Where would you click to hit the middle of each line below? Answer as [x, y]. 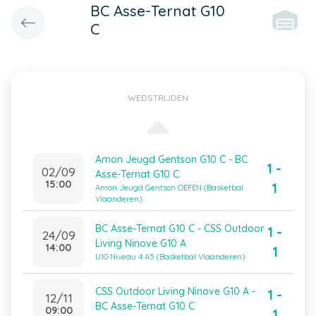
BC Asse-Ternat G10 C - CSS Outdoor [180, 229]
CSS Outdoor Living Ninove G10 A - [175, 291]
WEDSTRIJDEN [158, 98]
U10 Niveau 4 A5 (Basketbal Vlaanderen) [170, 257]
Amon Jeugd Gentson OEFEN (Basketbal [169, 188]
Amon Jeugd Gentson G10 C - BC [171, 159]
